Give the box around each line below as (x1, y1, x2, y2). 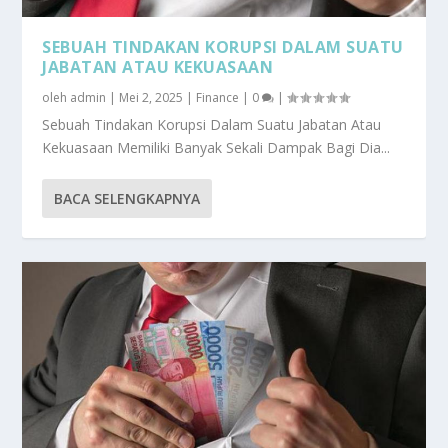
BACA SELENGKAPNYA (54, 188, 201, 208)
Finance (196, 88, 240, 106)
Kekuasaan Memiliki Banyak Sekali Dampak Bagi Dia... (42, 137, 391, 157)
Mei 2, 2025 (119, 88, 184, 106)
